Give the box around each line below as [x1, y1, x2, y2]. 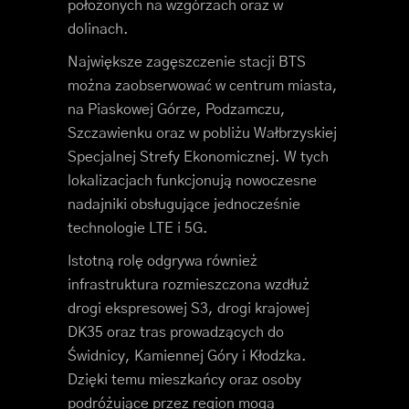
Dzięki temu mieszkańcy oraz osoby [68, 372, 301, 388]
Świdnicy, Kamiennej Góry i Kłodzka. [68, 349, 307, 364]
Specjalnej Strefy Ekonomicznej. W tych [68, 150, 329, 165]
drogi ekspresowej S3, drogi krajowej [68, 301, 309, 317]
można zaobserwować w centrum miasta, [68, 79, 338, 94]
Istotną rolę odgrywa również [68, 254, 257, 269]
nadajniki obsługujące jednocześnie [68, 197, 300, 213]
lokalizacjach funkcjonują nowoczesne [68, 173, 317, 189]
